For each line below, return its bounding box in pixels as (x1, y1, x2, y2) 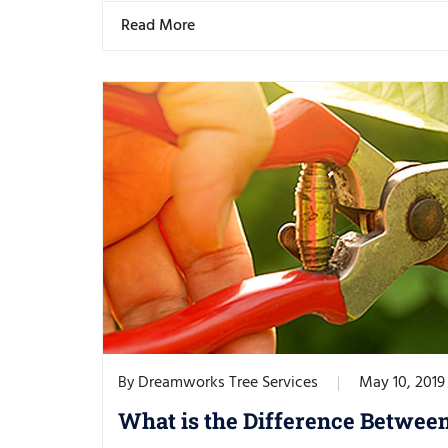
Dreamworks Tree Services (138, 370, 318, 397)
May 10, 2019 (359, 370, 445, 397)
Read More (121, 13, 199, 40)
